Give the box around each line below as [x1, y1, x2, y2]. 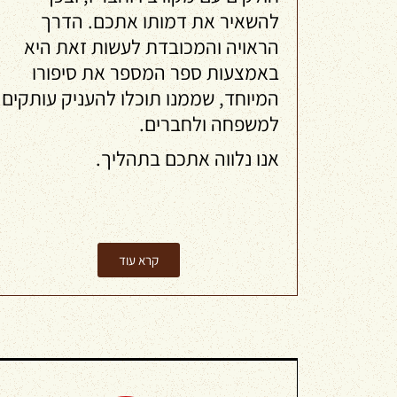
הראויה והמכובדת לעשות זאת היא [24, 34, 279, 60]
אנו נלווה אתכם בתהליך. [96, 145, 279, 172]
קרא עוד [118, 252, 159, 269]
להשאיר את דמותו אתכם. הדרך [41, 8, 279, 35]
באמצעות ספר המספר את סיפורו [32, 59, 279, 86]
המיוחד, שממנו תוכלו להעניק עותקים [2, 85, 279, 112]
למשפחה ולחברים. [139, 111, 279, 137]
